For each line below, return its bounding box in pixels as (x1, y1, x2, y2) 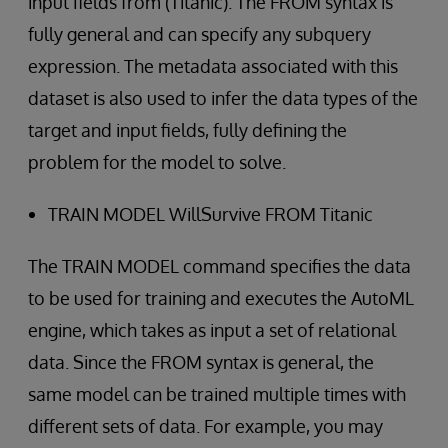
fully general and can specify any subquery (28, 23, 371, 46)
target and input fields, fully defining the (28, 119, 347, 142)
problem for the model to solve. (28, 151, 286, 174)
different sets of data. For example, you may (28, 415, 383, 438)
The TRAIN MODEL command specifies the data (28, 255, 411, 278)
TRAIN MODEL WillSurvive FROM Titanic (48, 203, 373, 226)
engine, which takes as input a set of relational (28, 319, 396, 342)
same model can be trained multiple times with (28, 383, 406, 406)
